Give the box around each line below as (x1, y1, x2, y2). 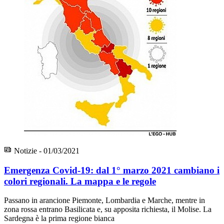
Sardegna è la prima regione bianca (4, 214, 114, 223)
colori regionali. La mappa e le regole (4, 175, 156, 186)
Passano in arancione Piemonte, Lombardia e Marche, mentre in (4, 196, 205, 205)
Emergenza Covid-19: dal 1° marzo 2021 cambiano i (4, 164, 219, 175)
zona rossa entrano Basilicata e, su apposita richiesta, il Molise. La (4, 205, 211, 214)
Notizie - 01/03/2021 (12, 146, 79, 155)
